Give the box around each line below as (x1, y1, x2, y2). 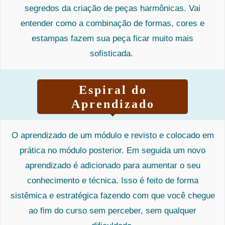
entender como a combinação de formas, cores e (21, 18, 204, 28)
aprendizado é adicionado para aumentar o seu (25, 160, 200, 170)
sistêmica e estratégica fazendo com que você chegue (10, 190, 215, 200)
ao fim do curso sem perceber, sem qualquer (29, 205, 196, 215)
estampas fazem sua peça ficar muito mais (32, 33, 193, 43)
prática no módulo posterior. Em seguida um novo (20, 145, 205, 155)
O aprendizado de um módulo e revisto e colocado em (11, 130, 214, 140)
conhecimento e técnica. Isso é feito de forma (27, 175, 198, 185)
